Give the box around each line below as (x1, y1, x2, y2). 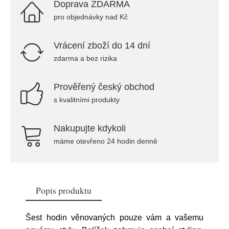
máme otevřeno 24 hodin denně (54, 137, 157, 145)
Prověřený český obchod (54, 82, 154, 92)
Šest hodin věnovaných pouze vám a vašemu (26, 213, 203, 222)
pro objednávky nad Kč (54, 13, 128, 21)
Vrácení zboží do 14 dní (54, 40, 150, 51)
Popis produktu (36, 184, 91, 196)
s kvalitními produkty (54, 96, 120, 104)
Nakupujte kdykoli (54, 123, 126, 133)
